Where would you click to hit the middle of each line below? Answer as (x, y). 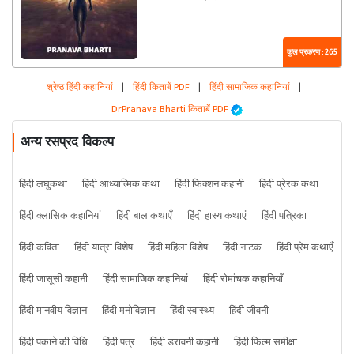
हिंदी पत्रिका (284, 216)
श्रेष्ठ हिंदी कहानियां (81, 87)
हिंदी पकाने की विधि (53, 343)
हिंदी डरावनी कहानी (185, 343)
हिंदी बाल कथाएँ (144, 216)
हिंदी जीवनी (249, 311)
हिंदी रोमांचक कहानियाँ (243, 279)
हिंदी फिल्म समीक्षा (265, 343)
